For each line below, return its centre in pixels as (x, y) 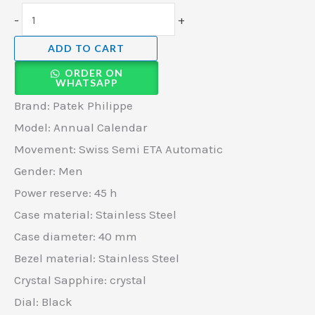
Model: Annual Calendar (81, 128)
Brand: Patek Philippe (73, 106)
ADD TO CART (86, 49)
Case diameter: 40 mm (76, 237)
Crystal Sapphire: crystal (80, 280)
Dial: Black (43, 302)
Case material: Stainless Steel (95, 215)
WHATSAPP (86, 83)
